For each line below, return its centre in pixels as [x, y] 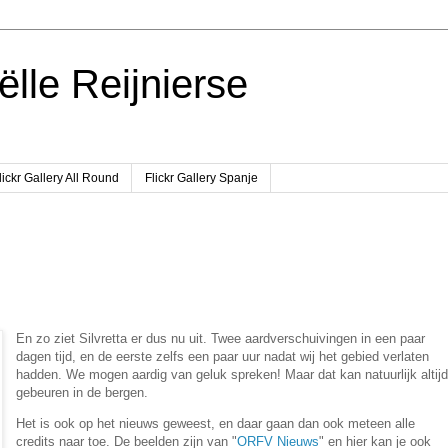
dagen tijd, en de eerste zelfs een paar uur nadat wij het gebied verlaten [222, 357]
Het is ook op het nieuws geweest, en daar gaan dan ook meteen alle [215, 424]
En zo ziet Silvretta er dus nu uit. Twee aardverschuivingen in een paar [220, 339]
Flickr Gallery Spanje [201, 178]
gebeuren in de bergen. [81, 393]
